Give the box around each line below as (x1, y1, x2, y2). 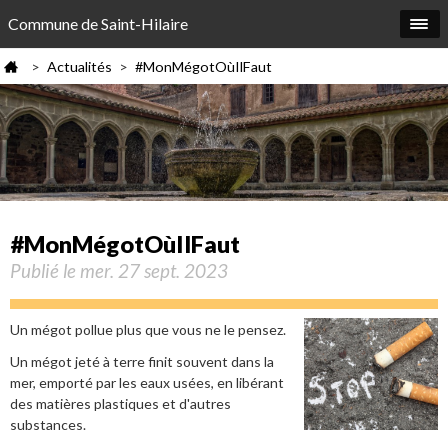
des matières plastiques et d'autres (9, 394, 231, 412)
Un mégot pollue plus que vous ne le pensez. (9, 321, 286, 339)
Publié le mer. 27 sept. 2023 (9, 260, 228, 283)
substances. (9, 415, 86, 433)
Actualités (46, 57, 112, 75)
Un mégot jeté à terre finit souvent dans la (9, 352, 274, 370)
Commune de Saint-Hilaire (8, 14, 188, 33)
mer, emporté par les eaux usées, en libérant (9, 373, 284, 391)
